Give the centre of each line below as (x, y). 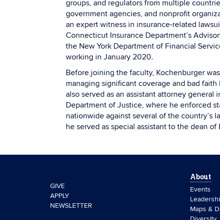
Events (200, 189)
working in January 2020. (110, 57)
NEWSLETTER (71, 206)
